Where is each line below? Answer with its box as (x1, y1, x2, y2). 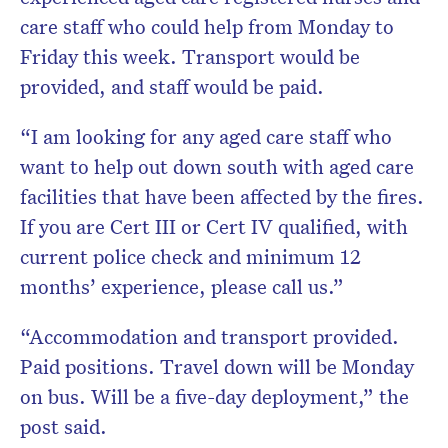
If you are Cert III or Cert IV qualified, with (20, 212, 408, 239)
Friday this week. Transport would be (20, 42, 360, 69)
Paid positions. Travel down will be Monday (20, 352, 414, 379)
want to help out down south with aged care (20, 152, 414, 179)
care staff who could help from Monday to (20, 12, 394, 39)
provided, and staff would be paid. (20, 72, 324, 99)
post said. (20, 412, 107, 439)
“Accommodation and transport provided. (20, 322, 399, 349)
